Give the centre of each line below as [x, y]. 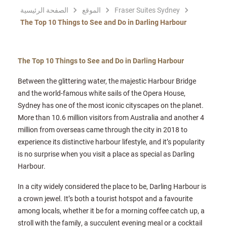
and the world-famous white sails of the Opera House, [102, 93]
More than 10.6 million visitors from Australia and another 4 [111, 118]
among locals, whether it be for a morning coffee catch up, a [111, 211]
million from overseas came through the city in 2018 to [103, 130]
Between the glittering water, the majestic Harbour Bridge [107, 81]
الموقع [91, 10]
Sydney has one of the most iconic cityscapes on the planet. [111, 105]
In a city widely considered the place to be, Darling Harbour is [112, 186]
